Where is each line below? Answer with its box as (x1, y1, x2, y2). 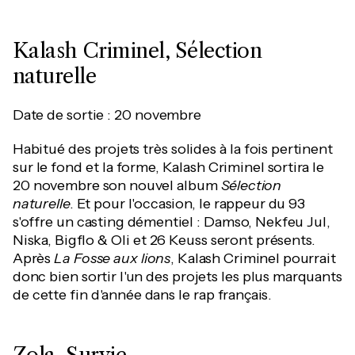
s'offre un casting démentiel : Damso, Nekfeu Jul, (13, 213, 330, 231)
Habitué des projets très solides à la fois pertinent (13, 140, 333, 158)
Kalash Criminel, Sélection (13, 38, 262, 63)
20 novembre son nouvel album (13, 177, 221, 194)
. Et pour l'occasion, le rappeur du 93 (70, 195, 306, 212)
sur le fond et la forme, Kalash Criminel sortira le (13, 158, 325, 176)
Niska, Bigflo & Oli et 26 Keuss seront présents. (13, 231, 316, 249)
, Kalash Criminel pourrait (170, 250, 336, 267)
